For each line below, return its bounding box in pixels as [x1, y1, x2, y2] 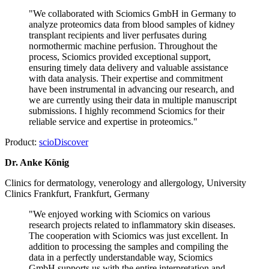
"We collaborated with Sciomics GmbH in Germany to [29, 8, 236, 19]
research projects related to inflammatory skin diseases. [29, 220, 235, 231]
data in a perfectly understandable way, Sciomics [29, 252, 213, 263]
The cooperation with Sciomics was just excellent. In [29, 231, 228, 241]
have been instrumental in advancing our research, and [29, 84, 234, 95]
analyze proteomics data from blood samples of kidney [29, 19, 235, 30]
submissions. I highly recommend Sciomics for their [29, 106, 225, 116]
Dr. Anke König [5, 157, 69, 168]
